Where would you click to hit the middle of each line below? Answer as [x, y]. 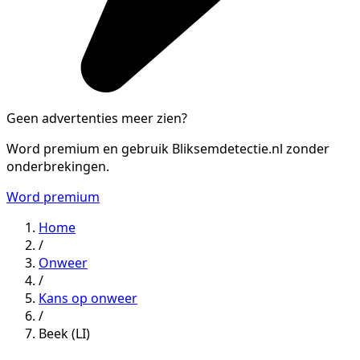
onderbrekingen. [58, 166]
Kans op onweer [88, 298]
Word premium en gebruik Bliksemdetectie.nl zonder [168, 148]
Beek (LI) [64, 333]
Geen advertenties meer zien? [97, 118]
